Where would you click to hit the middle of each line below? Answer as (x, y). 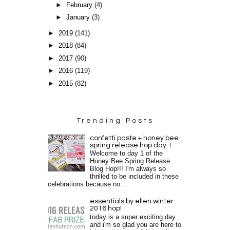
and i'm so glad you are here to (136, 225)
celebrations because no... (87, 185)
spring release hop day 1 (131, 145)
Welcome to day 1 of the (127, 154)
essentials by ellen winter (132, 202)
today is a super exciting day (133, 217)
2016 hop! (106, 209)
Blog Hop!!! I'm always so (128, 169)
